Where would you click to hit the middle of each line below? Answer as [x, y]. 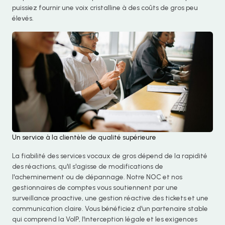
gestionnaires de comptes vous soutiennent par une [95, 188]
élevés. [23, 18]
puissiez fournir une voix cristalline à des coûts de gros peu [105, 8]
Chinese [164, 197]
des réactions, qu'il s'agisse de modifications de [88, 166]
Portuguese [170, 214]
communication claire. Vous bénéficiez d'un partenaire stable [110, 209]
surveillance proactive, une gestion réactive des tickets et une [110, 198]
